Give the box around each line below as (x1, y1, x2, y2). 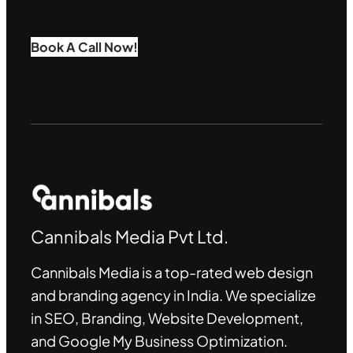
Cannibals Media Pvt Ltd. (31, 225, 229, 247)
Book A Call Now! (31, 39, 139, 56)
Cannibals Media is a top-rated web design (31, 262, 314, 281)
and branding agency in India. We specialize (31, 285, 317, 304)
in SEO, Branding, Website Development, (31, 308, 304, 327)
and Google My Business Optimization (31, 331, 284, 350)
